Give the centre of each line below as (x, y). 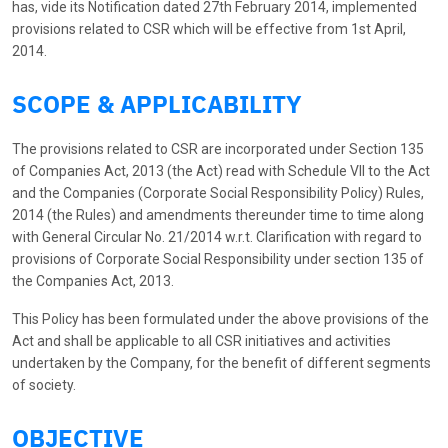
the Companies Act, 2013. (93, 281)
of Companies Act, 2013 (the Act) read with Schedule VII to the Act (221, 171)
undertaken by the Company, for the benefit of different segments (221, 363)
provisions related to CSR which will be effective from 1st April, (209, 29)
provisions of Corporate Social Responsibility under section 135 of (218, 259)
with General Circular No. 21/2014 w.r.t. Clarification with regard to (217, 237)
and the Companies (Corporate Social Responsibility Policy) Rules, (218, 193)
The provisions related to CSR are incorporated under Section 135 (218, 149)
